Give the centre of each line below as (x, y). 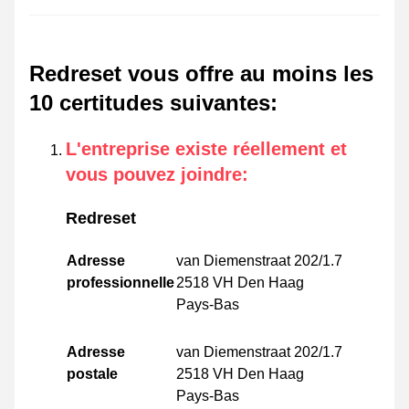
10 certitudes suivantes (150, 103)
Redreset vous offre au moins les (201, 74)
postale (92, 374)
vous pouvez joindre (154, 175)
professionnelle (121, 283)
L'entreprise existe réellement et (206, 149)
